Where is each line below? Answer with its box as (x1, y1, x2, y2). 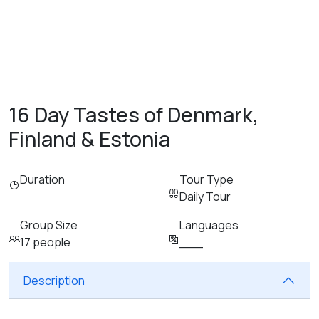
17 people (20, 234, 70, 250)
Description (23, 272, 85, 288)
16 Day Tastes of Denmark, (9, 100, 258, 129)
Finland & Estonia (9, 125, 170, 153)
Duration (20, 172, 65, 187)
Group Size (20, 217, 78, 233)
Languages (179, 217, 239, 233)
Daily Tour (179, 189, 231, 204)
